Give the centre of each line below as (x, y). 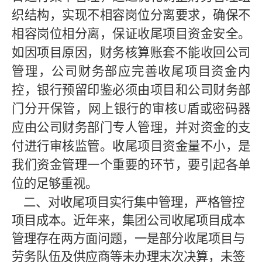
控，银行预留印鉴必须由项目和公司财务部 (131, 90)
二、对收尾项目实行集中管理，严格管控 (128, 202)
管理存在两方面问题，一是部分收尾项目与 (128, 239)
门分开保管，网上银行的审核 (95, 109)
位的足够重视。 (55, 184)
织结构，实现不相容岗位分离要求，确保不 (131, 15)
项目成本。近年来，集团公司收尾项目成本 (128, 220)
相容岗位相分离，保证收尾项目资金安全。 (131, 34)
